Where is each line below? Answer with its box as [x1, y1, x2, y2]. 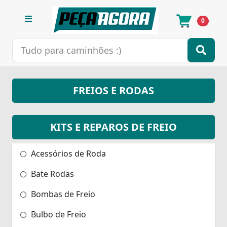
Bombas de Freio [29, 188, 95, 200]
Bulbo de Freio [29, 208, 86, 220]
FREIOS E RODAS [73, 83, 154, 97]
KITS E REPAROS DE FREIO [50, 120, 177, 134]
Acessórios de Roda [29, 147, 106, 159]
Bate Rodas [29, 168, 74, 179]
